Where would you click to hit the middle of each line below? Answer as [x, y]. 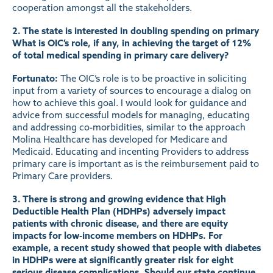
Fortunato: [36, 78]
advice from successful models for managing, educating [131, 115]
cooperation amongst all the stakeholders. [102, 8]
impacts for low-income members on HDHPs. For [117, 235]
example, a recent [51, 247]
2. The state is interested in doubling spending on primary [136, 31]
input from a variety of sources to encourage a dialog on [132, 90]
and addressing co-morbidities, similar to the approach [129, 127]
